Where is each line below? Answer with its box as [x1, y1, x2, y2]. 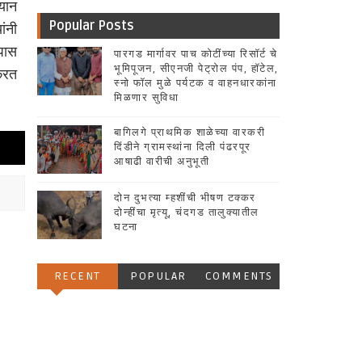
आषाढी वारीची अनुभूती [114, 154, 209, 168]
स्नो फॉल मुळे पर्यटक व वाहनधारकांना [114, 76, 277, 90]
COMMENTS [204, 268, 273, 283]
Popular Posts [48, 17, 134, 34]
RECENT [53, 268, 101, 283]
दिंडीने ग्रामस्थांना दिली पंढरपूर [114, 140, 251, 154]
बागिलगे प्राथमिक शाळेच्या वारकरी [114, 125, 265, 139]
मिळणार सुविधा [114, 90, 179, 104]
